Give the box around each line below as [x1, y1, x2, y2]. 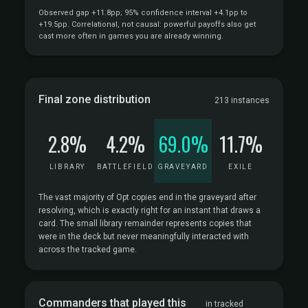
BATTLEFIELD [96, 163, 154, 170]
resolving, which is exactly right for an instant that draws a [38, 206, 261, 215]
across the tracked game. [38, 245, 137, 254]
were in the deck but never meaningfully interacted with [38, 232, 249, 241]
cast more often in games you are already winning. [38, 32, 223, 41]
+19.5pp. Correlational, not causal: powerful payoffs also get [38, 20, 256, 29]
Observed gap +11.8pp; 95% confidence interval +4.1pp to [38, 8, 247, 17]
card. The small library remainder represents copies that [38, 219, 252, 228]
